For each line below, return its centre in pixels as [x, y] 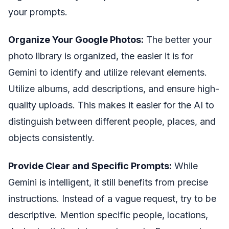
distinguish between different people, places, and [112, 121]
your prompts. [38, 12]
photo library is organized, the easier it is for [101, 56]
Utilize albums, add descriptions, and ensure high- [114, 89]
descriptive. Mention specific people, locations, [108, 215]
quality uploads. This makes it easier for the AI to [111, 105]
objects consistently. [51, 138]
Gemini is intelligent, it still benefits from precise [108, 182]
